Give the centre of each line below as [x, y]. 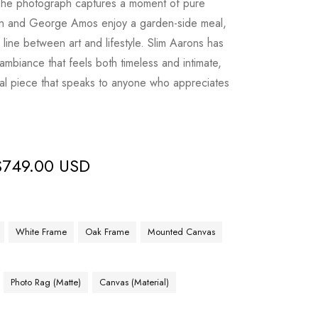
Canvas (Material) [135, 282]
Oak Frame [108, 232]
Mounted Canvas [182, 232]
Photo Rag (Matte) [46, 282]
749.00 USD [46, 166]
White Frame [42, 232]
